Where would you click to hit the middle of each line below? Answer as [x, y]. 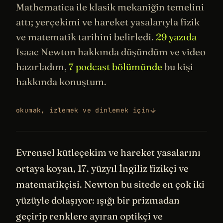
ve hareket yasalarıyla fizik [140, 22]
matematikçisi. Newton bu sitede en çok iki [110, 184]
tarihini [95, 37]
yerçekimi [58, 22]
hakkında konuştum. [61, 81]
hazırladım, [42, 66]
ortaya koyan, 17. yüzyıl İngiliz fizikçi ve [102, 168]
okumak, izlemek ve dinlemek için [83, 110]
